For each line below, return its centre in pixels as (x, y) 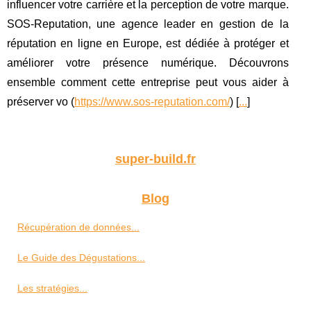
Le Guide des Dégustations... (81, 258)
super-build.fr (155, 159)
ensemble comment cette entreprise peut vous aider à (148, 83)
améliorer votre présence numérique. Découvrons (148, 63)
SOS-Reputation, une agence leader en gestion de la (148, 24)
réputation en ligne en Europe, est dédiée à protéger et (148, 44)
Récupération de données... (78, 227)
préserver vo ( (41, 102)
